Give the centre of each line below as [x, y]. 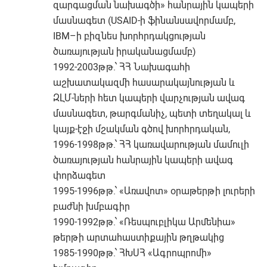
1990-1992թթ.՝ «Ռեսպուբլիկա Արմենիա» [145, 222]
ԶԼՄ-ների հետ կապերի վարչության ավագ [149, 98]
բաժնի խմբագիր [92, 207]
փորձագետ [80, 176]
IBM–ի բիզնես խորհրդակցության [130, 36]
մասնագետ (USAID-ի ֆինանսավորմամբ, [145, 21]
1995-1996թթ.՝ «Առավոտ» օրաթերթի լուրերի [154, 191]
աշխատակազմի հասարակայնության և [144, 83]
